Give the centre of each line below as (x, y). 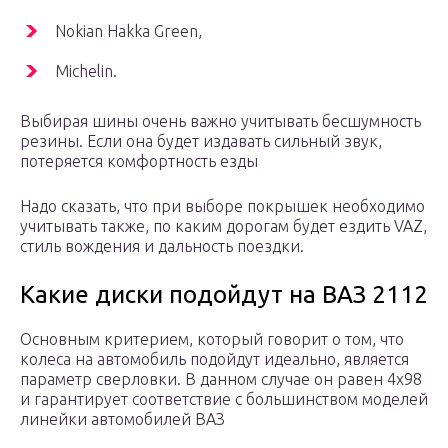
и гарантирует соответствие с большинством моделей (224, 399)
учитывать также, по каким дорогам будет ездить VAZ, (223, 226)
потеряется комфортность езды (139, 161)
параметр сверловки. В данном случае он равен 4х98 (221, 379)
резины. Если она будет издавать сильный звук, (201, 141)
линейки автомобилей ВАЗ (122, 419)
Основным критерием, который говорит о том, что (212, 339)
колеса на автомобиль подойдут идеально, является (214, 359)
